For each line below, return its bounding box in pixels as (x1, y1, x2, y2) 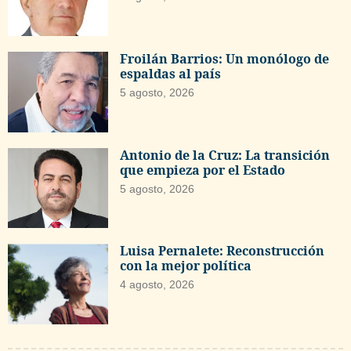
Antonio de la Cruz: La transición (120, 146, 331, 164)
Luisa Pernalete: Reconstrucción (120, 242, 325, 260)
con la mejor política (120, 257, 252, 275)
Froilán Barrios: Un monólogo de (120, 49, 330, 67)
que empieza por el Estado (120, 161, 286, 179)
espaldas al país (120, 64, 222, 82)
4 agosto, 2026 (120, 278, 195, 291)
